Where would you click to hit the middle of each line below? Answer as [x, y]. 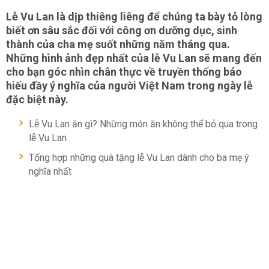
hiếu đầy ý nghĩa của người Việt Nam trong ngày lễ [129, 86]
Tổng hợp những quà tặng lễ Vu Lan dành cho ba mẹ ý [139, 158]
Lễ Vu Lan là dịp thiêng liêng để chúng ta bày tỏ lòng [134, 17]
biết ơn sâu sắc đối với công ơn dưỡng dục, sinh [122, 30]
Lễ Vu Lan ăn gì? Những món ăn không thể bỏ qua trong [143, 124]
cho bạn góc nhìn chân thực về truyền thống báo [124, 72]
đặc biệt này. [37, 99]
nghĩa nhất [50, 171]
